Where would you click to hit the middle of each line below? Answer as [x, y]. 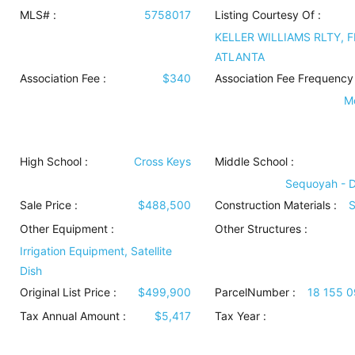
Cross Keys [162, 161]
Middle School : [254, 161]
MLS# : [38, 15]
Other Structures [258, 229]
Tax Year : [240, 316]
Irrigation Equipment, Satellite [96, 251]
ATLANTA [239, 57]
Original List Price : [68, 292]
